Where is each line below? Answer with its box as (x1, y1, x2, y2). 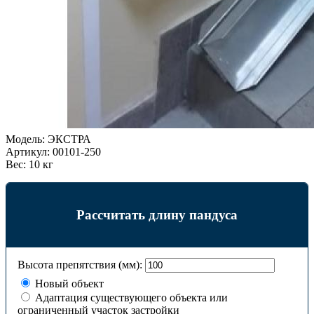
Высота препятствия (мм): (18, 259, 142, 271)
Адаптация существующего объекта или (32, 292, 228, 304)
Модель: (6, 133, 45, 146)
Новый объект (32, 278, 104, 290)
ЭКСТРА (48, 133, 91, 146)
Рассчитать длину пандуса (76, 207, 238, 222)
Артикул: (6, 146, 50, 158)
